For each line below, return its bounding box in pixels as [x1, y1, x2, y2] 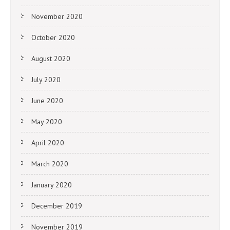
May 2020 [31, 117, 62, 127]
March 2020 [31, 159, 68, 169]
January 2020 [31, 180, 72, 190]
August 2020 [31, 54, 70, 64]
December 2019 [31, 201, 82, 211]
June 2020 [31, 96, 63, 106]
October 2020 [31, 33, 75, 43]
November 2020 [31, 12, 83, 22]
